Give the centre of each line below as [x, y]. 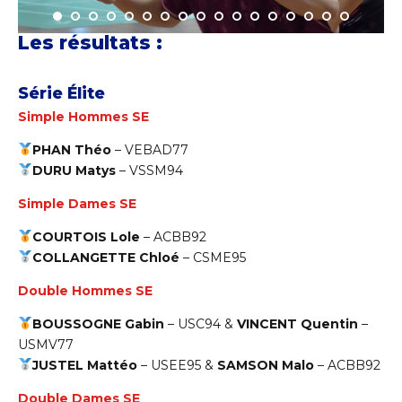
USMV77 [46, 344]
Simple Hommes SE [83, 116]
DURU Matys [74, 170]
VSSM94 [156, 170]
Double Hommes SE [85, 290]
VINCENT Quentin [299, 323]
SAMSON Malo [265, 365]
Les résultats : [90, 43]
